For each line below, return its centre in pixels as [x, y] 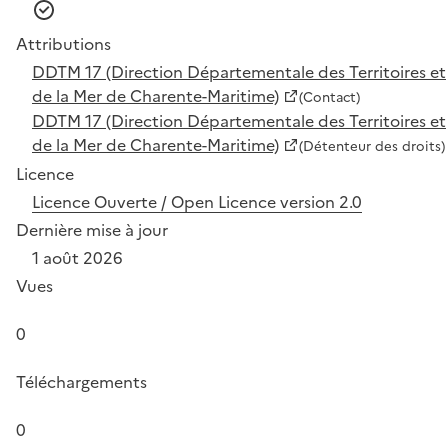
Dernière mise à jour [92, 229]
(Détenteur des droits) [372, 145]
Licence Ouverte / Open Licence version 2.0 [197, 201]
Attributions [63, 43]
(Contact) [329, 96]
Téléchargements [81, 381]
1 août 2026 [77, 257]
